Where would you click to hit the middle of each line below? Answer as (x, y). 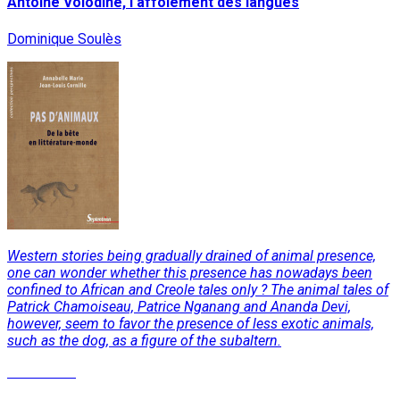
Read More (42, 371)
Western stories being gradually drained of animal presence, (192, 255)
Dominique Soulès (64, 38)
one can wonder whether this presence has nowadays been (190, 272)
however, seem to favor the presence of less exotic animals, (191, 323)
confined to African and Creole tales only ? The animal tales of (198, 289)
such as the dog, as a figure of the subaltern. (144, 340)
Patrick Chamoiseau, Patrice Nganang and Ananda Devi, (179, 306)
